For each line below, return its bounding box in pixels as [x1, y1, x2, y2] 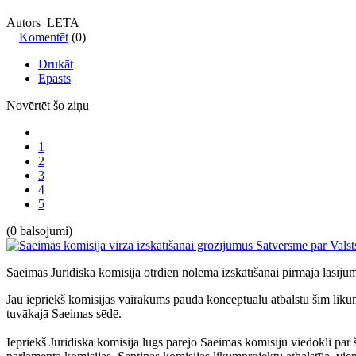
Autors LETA [6, 15, 79, 29]
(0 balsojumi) [6, 223, 72, 238]
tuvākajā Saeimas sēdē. [6, 306, 122, 320]
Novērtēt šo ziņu [6, 98, 89, 112]
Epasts [38, 71, 71, 85]
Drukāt [38, 56, 73, 71]
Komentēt [19, 29, 68, 44]
